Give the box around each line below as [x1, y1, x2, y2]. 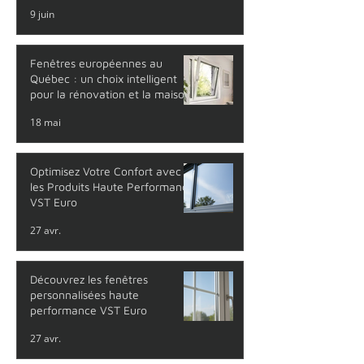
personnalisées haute [30, 288, 139, 302]
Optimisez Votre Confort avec [30, 164, 181, 179]
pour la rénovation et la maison [30, 87, 191, 102]
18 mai [30, 115, 61, 129]
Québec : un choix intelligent [30, 71, 177, 86]
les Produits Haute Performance [30, 180, 194, 194]
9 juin [30, 6, 54, 21]
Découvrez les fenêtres [30, 272, 148, 287]
